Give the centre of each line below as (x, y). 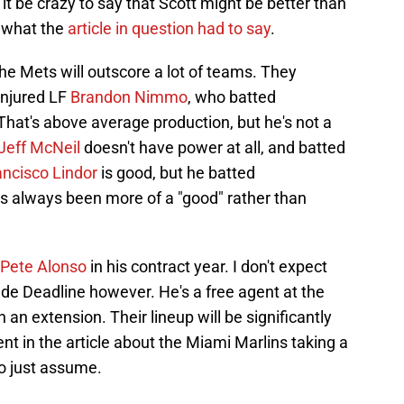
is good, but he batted (176, 173)
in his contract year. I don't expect (209, 267)
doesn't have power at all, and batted (213, 148)
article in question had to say (169, 29)
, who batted (232, 97)
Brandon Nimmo (129, 97)
